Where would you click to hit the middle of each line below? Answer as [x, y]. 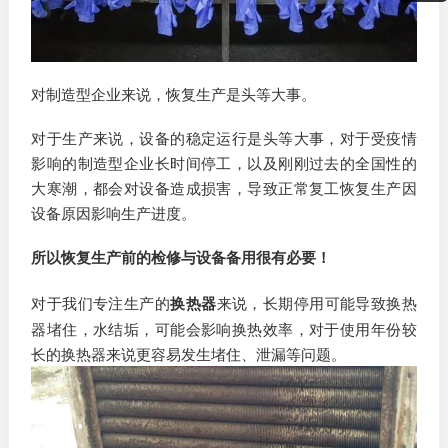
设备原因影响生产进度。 [114, 213]
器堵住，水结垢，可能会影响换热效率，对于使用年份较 [224, 328]
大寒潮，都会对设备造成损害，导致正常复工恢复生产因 [224, 188]
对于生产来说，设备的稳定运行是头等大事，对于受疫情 [224, 138]
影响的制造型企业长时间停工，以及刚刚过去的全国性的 [224, 163]
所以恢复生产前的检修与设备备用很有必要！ [181, 257]
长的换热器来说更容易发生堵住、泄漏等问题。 [189, 353]
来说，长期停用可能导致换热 [316, 302]
